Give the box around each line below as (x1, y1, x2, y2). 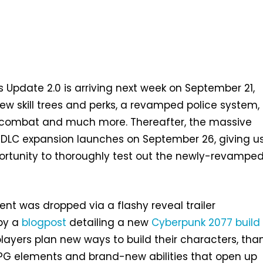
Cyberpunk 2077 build (151, 215, 261, 230)
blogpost (22, 215, 67, 230)
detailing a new (66, 215, 152, 230)
